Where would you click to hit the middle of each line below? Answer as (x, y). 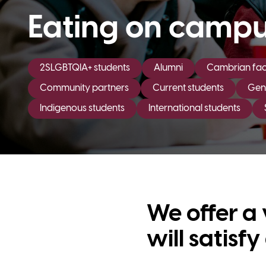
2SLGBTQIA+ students (85, 68)
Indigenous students (82, 108)
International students (194, 108)
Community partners (84, 88)
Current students (188, 88)
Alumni (168, 68)
